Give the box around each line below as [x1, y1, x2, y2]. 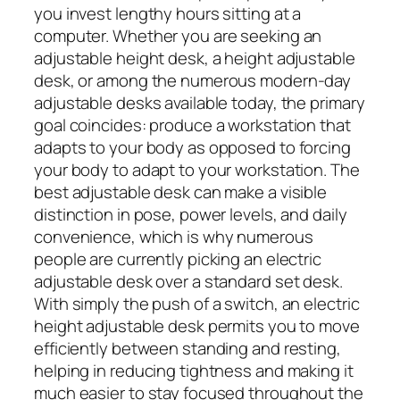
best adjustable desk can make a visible [34, 179, 328, 204]
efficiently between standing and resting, [34, 336, 341, 360]
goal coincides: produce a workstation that [34, 112, 351, 137]
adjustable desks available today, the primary [34, 90, 365, 114]
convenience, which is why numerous [34, 224, 313, 248]
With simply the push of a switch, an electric [34, 291, 360, 315]
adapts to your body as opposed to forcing [34, 135, 351, 159]
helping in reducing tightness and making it [34, 358, 354, 382]
